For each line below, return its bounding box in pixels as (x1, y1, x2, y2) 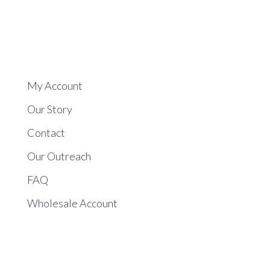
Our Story (27, 102, 72, 116)
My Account (27, 79, 83, 93)
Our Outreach (27, 149, 91, 163)
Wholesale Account (27, 196, 118, 210)
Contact (27, 126, 65, 140)
